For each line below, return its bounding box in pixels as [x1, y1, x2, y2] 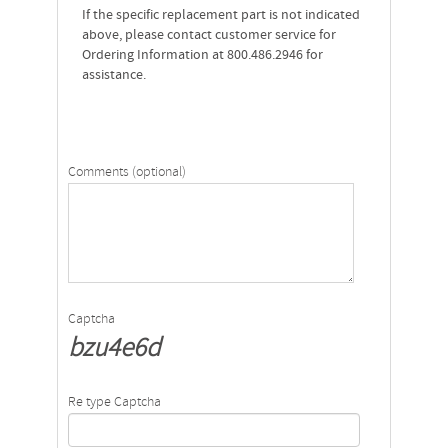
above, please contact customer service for [81, 26, 336, 45]
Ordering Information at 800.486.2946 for [81, 46, 323, 65]
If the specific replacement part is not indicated [81, 6, 360, 25]
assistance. [81, 66, 146, 85]
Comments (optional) [67, 163, 186, 183]
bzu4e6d [67, 331, 160, 367]
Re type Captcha [67, 393, 161, 413]
